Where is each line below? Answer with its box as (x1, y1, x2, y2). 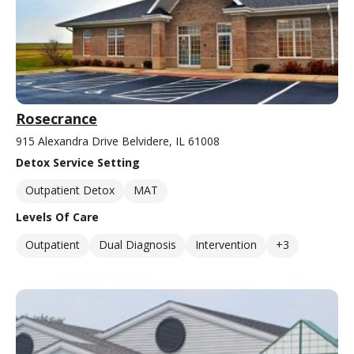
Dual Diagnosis (99, 236, 176, 252)
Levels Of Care (16, 209, 99, 224)
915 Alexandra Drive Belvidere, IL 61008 (16, 133, 220, 149)
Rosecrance (16, 108, 97, 128)
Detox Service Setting (16, 154, 140, 170)
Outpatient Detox (25, 182, 115, 198)
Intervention (195, 236, 257, 252)
